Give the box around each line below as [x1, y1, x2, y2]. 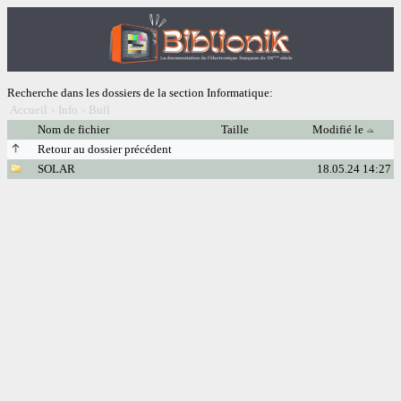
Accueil [10, 103, 47, 117]
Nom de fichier [38, 123, 112, 137]
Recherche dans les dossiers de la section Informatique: [7, 86, 273, 100]
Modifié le [312, 123, 363, 137]
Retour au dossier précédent [38, 142, 172, 157]
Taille [221, 123, 252, 137]
